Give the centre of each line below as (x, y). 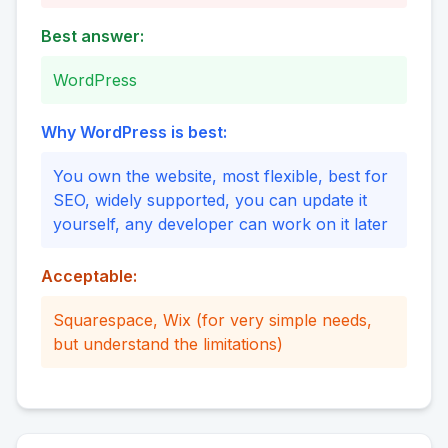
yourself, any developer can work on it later (220, 224)
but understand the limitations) (168, 344)
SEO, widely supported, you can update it (210, 200)
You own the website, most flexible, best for (220, 176)
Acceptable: (89, 276)
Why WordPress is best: (134, 132)
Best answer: (92, 36)
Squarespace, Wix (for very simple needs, (212, 320)
